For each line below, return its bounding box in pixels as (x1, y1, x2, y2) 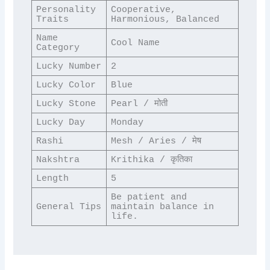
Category (36, 43, 80, 53)
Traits (36, 14, 69, 25)
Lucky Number (36, 61, 102, 72)
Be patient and (111, 192, 187, 202)
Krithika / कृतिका (111, 155, 193, 165)
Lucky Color (36, 80, 96, 90)
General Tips (36, 202, 102, 212)
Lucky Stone (36, 99, 96, 109)
